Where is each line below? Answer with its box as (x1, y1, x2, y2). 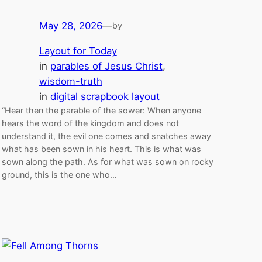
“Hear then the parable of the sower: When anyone (1, 105, 201, 116)
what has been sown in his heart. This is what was (1, 144, 201, 154)
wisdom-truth (39, 75, 102, 88)
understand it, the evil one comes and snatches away (1, 131, 211, 142)
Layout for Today (39, 45, 117, 57)
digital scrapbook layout (50, 91, 160, 103)
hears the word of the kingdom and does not (1, 118, 179, 129)
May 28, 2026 (39, 20, 102, 32)
